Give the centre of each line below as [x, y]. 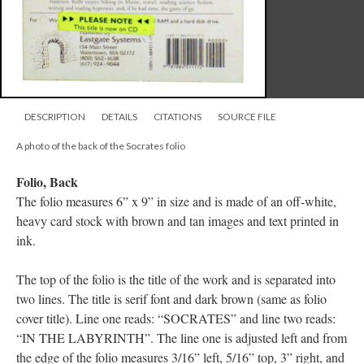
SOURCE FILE [247, 117]
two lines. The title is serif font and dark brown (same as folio [171, 299]
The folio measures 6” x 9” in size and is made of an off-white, [176, 201]
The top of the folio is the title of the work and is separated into [176, 279]
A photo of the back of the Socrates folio [101, 146]
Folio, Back [47, 182]
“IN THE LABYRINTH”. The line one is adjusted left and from [182, 338]
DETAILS [119, 117]
